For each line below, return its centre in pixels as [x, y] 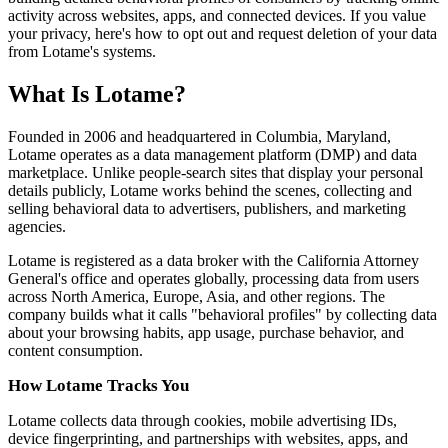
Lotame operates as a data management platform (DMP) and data [212, 154]
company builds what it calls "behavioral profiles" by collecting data [222, 314]
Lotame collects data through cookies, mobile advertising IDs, [202, 420]
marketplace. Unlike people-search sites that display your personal [215, 172]
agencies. [37, 226]
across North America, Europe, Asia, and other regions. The [196, 296]
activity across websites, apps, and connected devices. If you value [217, 15]
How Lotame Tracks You [98, 385]
